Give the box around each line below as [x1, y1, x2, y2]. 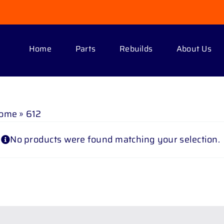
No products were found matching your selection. [10, 132, 220, 146]
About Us [176, 42, 211, 55]
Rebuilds [119, 42, 153, 55]
